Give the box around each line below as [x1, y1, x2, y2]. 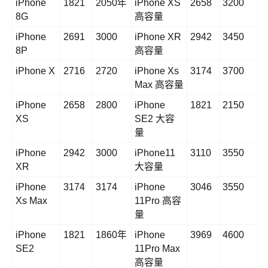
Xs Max [16, 196, 47, 206]
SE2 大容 [135, 114, 175, 124]
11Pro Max [135, 243, 180, 254]
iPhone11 [135, 148, 175, 159]
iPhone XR [135, 32, 181, 42]
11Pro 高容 [135, 196, 181, 206]
